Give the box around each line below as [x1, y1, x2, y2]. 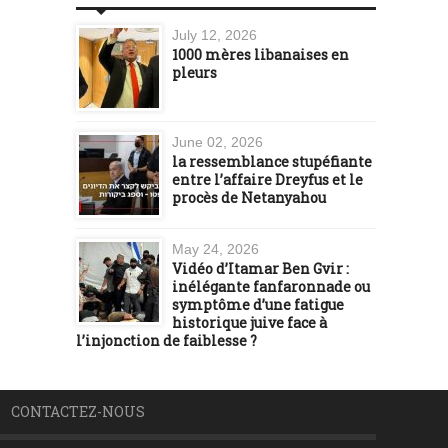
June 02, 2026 [172, 133, 263, 150]
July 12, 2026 [172, 26, 257, 43]
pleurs [172, 62, 217, 82]
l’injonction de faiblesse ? [76, 330, 257, 350]
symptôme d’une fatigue [172, 294, 344, 314]
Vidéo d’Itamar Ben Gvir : [172, 258, 349, 278]
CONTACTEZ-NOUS [11, 401, 145, 421]
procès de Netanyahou [172, 187, 326, 207]
